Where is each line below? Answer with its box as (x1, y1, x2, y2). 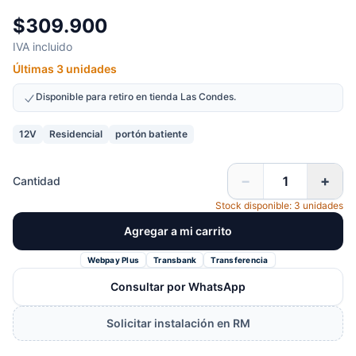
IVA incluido (13, 40, 72, 53)
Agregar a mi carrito (124, 224, 232, 238)
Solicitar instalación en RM (106, 316, 250, 330)
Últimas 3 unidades (13, 62, 117, 75)
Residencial (49, 128, 103, 140)
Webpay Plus (87, 254, 140, 265)
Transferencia (211, 254, 269, 265)
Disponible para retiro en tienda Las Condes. (36, 91, 236, 103)
